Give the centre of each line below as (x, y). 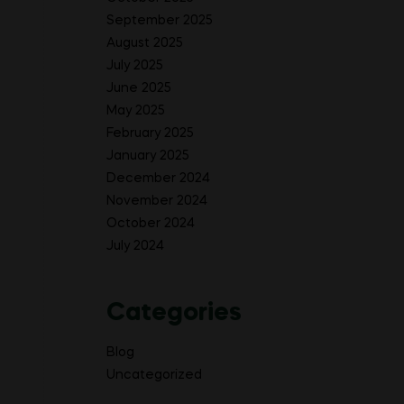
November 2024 (157, 201)
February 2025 (150, 133)
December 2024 (158, 178)
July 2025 (135, 65)
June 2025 (139, 88)
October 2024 (151, 223)
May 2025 (136, 110)
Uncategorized (154, 375)
